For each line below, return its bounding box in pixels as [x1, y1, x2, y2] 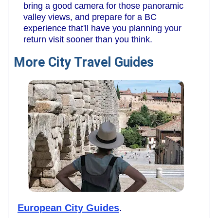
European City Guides [18, 202, 119, 213]
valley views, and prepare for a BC [23, 12, 157, 22]
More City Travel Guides [14, 54, 154, 71]
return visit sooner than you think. [23, 35, 152, 45]
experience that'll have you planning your [23, 23, 182, 34]
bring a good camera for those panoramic [23, 1, 183, 11]
